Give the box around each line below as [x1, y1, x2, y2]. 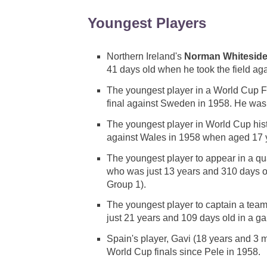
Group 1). [107, 179, 146, 190]
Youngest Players [88, 15, 206, 32]
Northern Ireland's [107, 51, 184, 62]
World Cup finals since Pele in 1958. [107, 247, 260, 257]
